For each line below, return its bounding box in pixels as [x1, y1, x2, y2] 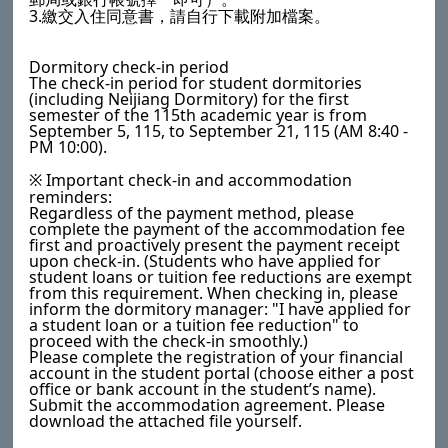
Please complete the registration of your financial [29, 346, 404, 369]
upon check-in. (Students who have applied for [29, 250, 382, 273]
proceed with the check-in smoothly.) [29, 330, 309, 353]
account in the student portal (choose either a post [29, 362, 415, 385]
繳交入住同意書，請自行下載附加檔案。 [42, 8, 331, 26]
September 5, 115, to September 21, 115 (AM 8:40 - [29, 120, 409, 143]
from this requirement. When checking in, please [29, 282, 399, 305]
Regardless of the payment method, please [29, 202, 355, 225]
